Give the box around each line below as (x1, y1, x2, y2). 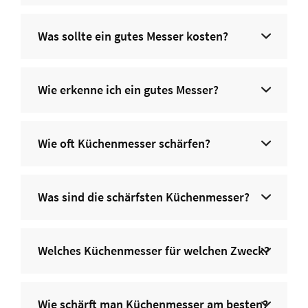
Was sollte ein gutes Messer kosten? (38, 28, 228, 44)
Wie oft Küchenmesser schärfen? (38, 135, 210, 151)
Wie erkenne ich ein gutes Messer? (38, 82, 219, 98)
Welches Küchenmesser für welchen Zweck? (38, 243, 269, 258)
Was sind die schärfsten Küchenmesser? (38, 189, 250, 205)
